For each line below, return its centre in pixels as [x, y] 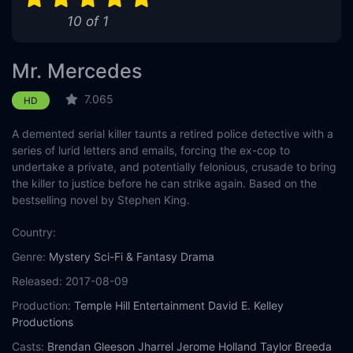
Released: [37, 281]
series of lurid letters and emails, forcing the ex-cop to [151, 150]
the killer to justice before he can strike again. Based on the [164, 184]
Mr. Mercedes [77, 71]
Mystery [70, 257]
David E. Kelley [246, 306]
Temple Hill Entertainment [139, 306]
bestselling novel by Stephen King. [101, 200]
